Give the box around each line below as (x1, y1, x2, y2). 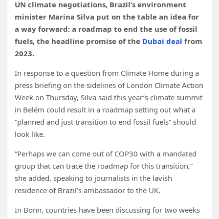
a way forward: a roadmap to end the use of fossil (15, 24, 197, 34)
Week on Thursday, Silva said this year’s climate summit (15, 92, 202, 102)
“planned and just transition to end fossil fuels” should (15, 117, 196, 127)
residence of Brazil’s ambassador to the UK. (15, 185, 162, 195)
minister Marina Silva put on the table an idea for (15, 12, 199, 22)
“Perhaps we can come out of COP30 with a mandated (15, 149, 197, 158)
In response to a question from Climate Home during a (15, 68, 199, 78)
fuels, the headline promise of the (15, 36, 142, 46)
